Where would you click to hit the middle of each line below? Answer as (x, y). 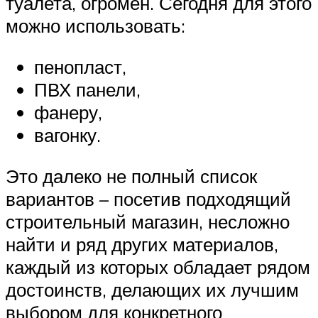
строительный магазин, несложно (148, 221)
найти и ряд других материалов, (142, 244)
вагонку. (67, 135)
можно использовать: (95, 26)
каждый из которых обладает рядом (158, 267)
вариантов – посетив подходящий (148, 198)
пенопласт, (80, 66)
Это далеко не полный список (131, 176)
